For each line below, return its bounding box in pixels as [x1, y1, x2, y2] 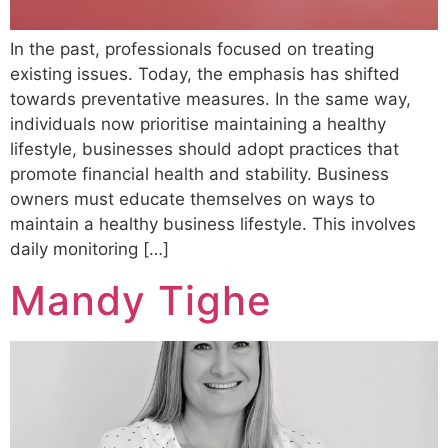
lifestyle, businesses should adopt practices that [10, 139, 399, 160]
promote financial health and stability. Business [10, 164, 389, 185]
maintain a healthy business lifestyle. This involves [10, 214, 416, 235]
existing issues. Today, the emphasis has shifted [10, 64, 400, 85]
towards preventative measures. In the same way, [10, 89, 411, 110]
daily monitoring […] [10, 239, 169, 260]
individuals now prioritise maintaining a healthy [10, 114, 386, 135]
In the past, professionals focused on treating [10, 39, 374, 60]
